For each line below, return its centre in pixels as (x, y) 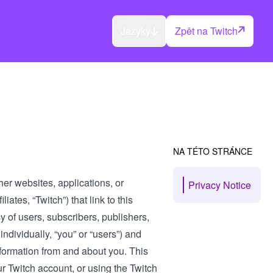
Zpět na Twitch (206, 31)
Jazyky (136, 31)
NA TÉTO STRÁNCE (213, 151)
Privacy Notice (220, 185)
